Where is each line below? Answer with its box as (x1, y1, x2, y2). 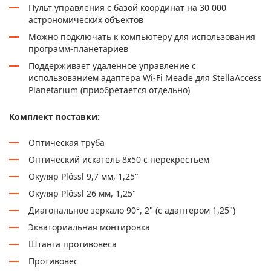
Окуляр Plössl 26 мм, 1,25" (28, 187, 136, 199)
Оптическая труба (28, 136, 105, 148)
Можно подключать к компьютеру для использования (28, 30, 255, 42)
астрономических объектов (28, 13, 143, 25)
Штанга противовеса (28, 238, 117, 250)
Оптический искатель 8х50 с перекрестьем (28, 153, 209, 165)
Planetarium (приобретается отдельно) (28, 83, 190, 96)
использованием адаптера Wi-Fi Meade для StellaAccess (28, 71, 262, 83)
